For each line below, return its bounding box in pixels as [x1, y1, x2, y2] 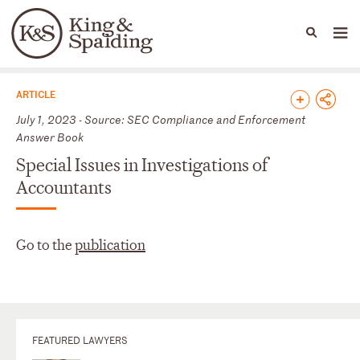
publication [75, 235, 145, 255]
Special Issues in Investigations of [16, 153, 268, 177]
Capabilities [138, 34, 197, 48]
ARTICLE [16, 86, 55, 100]
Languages [51, 35, 116, 53]
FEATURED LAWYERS [32, 332, 128, 347]
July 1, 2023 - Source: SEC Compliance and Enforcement [16, 111, 305, 127]
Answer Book [16, 129, 84, 145]
